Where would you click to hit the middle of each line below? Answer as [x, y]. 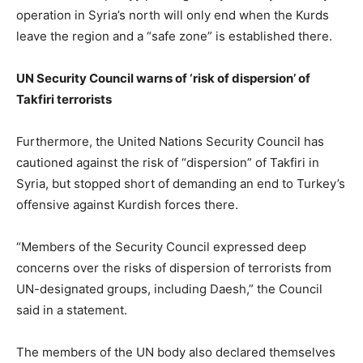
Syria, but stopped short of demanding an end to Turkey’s [181, 183]
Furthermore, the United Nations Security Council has [170, 141]
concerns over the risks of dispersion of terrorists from [174, 267]
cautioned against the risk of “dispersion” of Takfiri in [168, 162]
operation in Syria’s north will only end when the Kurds [173, 15]
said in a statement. [72, 310]
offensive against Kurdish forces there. [127, 204]
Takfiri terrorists [64, 99]
